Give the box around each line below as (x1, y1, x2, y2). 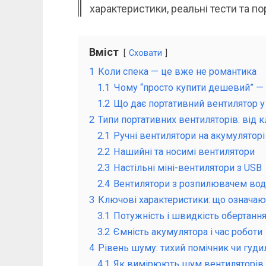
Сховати (129, 47, 162, 58)
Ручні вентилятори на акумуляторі (113, 129, 265, 141)
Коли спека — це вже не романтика (98, 65, 256, 77)
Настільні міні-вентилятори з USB (113, 161, 262, 173)
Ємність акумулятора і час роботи (113, 226, 262, 237)
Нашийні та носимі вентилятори (113, 145, 255, 157)
